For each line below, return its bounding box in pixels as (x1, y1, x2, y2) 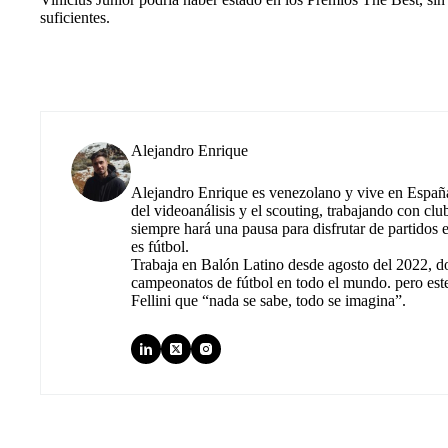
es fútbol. (131, 237, 189, 255)
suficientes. (40, 8, 110, 26)
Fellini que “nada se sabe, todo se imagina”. (131, 291, 406, 309)
